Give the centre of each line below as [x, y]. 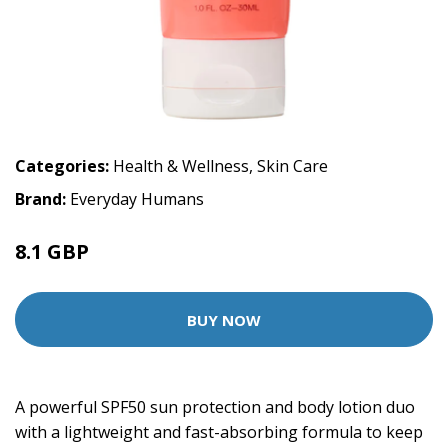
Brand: [42, 199]
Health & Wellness [181, 166]
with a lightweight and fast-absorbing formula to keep [219, 432]
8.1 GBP [54, 252]
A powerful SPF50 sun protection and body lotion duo [215, 407]
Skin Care [292, 166]
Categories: [62, 166]
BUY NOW [224, 319]
